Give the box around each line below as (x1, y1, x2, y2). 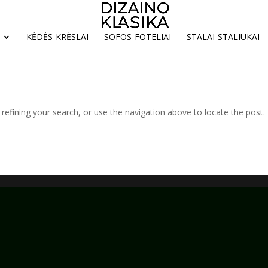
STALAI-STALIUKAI (186, 31, 260, 42)
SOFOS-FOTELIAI (103, 31, 171, 42)
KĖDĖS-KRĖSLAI (26, 31, 89, 42)
